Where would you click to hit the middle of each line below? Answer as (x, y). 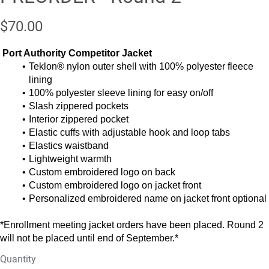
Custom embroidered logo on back (102, 172)
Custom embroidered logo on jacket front (115, 185)
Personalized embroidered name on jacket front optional (147, 198)
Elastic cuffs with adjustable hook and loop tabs (129, 132)
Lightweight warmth (74, 159)
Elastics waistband (70, 145)
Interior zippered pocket (78, 119)
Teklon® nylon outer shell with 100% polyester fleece (141, 66)
